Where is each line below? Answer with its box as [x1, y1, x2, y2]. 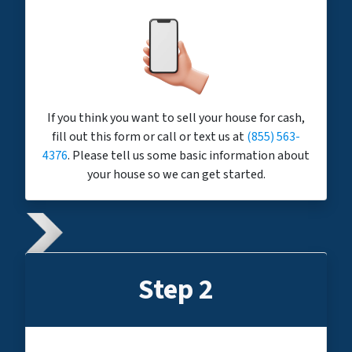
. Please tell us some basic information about [68, 147, 310, 165]
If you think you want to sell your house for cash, [47, 109, 305, 127]
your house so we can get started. [86, 166, 266, 184]
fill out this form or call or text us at [52, 128, 247, 146]
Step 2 [138, 269, 214, 310]
